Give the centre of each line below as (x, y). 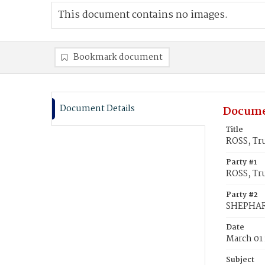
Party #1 (241, 162)
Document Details (97, 109)
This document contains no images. (143, 15)
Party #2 (242, 195)
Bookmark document (118, 57)
